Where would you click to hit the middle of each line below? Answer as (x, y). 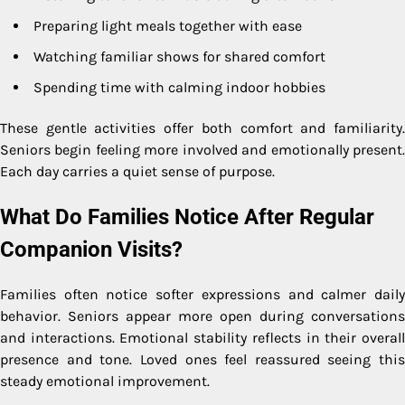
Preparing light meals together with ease (168, 25)
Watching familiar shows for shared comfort (179, 56)
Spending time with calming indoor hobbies (179, 87)
